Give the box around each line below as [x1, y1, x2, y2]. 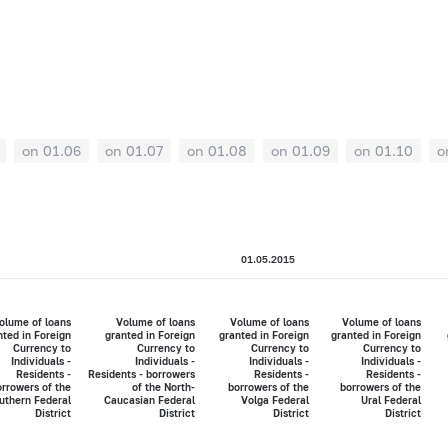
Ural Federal [360, 394, 421, 407]
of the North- [131, 381, 195, 394]
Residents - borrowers [87, 368, 195, 381]
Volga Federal [240, 394, 309, 407]
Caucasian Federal [103, 394, 195, 407]
